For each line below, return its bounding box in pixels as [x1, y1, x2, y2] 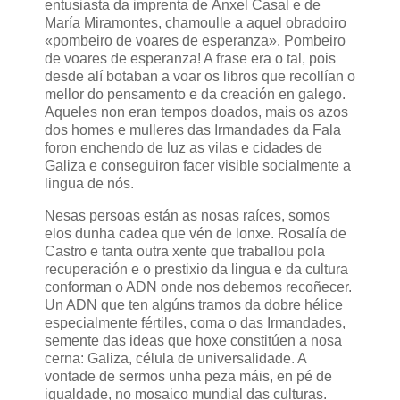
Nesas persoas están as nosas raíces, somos [45, 208, 330, 224]
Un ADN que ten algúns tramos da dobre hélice [45, 297, 343, 313]
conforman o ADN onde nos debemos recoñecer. [45, 279, 352, 296]
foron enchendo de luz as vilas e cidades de [45, 140, 322, 156]
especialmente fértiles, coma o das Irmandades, [45, 315, 346, 331]
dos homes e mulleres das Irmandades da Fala [45, 122, 341, 138]
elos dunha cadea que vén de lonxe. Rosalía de [45, 226, 346, 242]
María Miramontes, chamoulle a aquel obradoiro [45, 15, 346, 31]
